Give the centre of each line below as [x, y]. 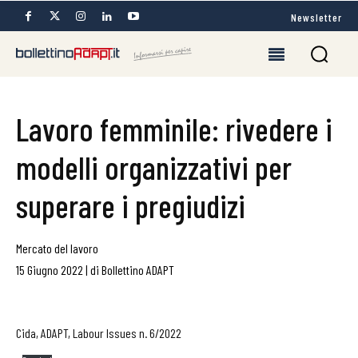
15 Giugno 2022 [50, 270]
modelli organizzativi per [154, 167]
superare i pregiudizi [131, 205]
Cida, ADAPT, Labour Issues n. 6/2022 [99, 333]
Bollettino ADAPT [138, 270]
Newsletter [316, 17]
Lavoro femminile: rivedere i [174, 129]
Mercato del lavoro [57, 248]
